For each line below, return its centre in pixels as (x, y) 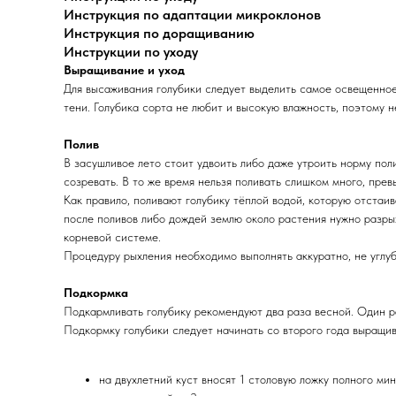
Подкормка (96, 292)
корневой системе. (112, 236)
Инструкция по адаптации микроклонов (192, 14)
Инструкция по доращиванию (159, 33)
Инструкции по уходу (131, 51)
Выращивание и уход (124, 69)
